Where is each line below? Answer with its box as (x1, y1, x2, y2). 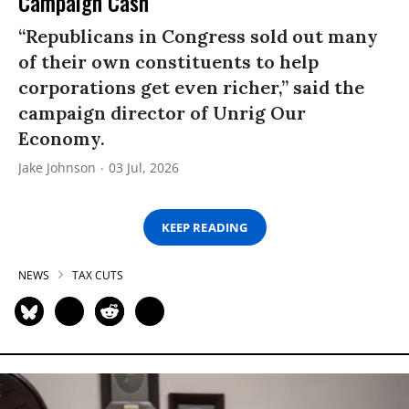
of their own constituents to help (18, 50, 319, 74)
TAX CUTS (72, 267, 123, 284)
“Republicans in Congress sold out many (18, 25, 378, 48)
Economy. (18, 127, 105, 151)
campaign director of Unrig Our (18, 101, 306, 125)
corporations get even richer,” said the (18, 76, 364, 100)
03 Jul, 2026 (109, 159, 179, 177)
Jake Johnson (18, 159, 96, 177)
